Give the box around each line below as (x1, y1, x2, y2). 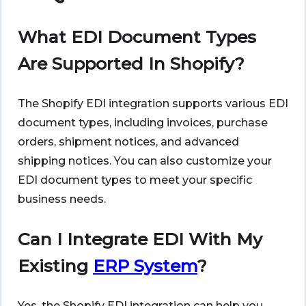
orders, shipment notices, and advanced (18, 135, 239, 149)
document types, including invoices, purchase (18, 116, 268, 130)
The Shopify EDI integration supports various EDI (18, 97, 288, 111)
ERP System (93, 255, 197, 277)
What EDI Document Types (18, 27, 256, 48)
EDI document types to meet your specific (18, 173, 252, 187)
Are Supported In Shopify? (18, 53, 245, 74)
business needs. (18, 193, 106, 206)
